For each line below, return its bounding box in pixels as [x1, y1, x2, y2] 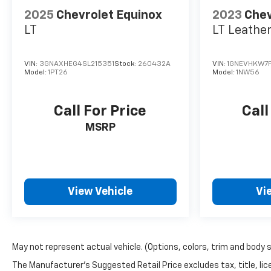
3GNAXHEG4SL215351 [39, 60, 114, 68]
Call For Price [54, 104, 147, 119]
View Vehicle [68, 186, 133, 198]
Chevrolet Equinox [56, 9, 162, 22]
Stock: [114, 60, 138, 68]
